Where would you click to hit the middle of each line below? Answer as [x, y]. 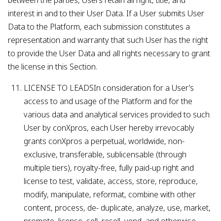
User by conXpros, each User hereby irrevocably [109, 128]
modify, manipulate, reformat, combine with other [110, 194]
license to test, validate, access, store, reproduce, [111, 181]
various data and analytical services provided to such [117, 114]
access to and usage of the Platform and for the [108, 101]
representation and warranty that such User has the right [108, 40]
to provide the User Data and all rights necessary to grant [109, 53]
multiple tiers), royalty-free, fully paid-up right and [109, 168]
